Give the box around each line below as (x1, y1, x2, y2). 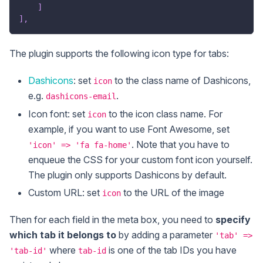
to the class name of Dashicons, (112, 75, 251, 87)
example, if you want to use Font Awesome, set (28, 123, 230, 135)
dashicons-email (46, 92, 116, 102)
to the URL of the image (121, 186, 224, 198)
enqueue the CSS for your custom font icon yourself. (28, 153, 252, 166)
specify (215, 214, 251, 226)
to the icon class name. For (106, 107, 222, 120)
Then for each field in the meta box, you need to (9, 214, 215, 226)
